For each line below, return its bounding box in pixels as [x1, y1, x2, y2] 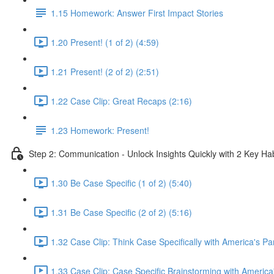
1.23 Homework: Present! [51, 124, 149, 136]
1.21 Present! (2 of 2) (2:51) [51, 65, 159, 78]
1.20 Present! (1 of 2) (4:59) [51, 35, 159, 48]
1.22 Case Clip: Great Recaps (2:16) [51, 94, 192, 107]
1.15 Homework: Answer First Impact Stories [51, 6, 223, 19]
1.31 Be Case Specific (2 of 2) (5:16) [51, 206, 192, 218]
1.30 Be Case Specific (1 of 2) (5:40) [51, 176, 192, 189]
